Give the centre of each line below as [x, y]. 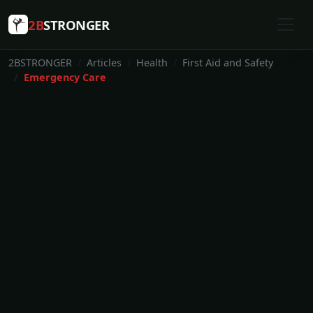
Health [152, 63]
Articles [104, 63]
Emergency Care [65, 77]
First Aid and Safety [228, 63]
